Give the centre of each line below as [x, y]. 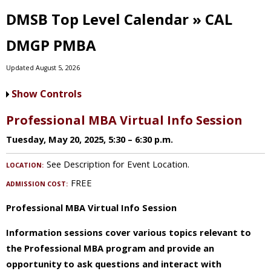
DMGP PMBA [51, 45]
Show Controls [47, 94]
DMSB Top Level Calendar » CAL [119, 19]
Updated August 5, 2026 [43, 68]
